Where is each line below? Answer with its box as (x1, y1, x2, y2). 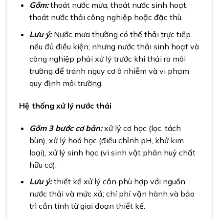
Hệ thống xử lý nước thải (19, 100, 111, 110)
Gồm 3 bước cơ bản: (29, 123, 102, 133)
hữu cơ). (29, 159, 57, 170)
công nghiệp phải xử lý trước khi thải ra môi (29, 53, 186, 64)
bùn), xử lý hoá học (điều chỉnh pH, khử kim (29, 135, 184, 145)
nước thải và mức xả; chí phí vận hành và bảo (29, 189, 195, 199)
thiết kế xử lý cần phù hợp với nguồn (53, 176, 185, 187)
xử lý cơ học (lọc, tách (102, 123, 181, 133)
